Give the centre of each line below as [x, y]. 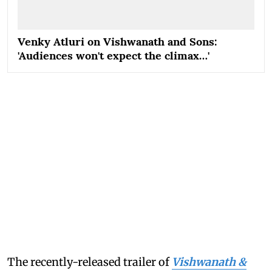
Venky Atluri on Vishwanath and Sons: [117, 42]
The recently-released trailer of [90, 262]
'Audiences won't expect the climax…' [114, 56]
